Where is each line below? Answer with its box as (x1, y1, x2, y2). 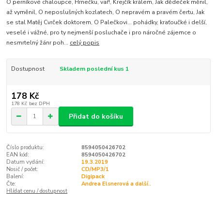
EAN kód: (6, 151, 30, 159)
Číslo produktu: (6, 144, 45, 152)
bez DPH (29, 100, 50, 108)
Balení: (6, 173, 25, 181)
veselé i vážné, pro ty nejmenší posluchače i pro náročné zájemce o (6, 29, 197, 37)
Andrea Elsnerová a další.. (81, 180, 151, 188)
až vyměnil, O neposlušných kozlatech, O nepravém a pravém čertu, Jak (6, 8, 205, 16)
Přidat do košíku (69, 111, 123, 121)
